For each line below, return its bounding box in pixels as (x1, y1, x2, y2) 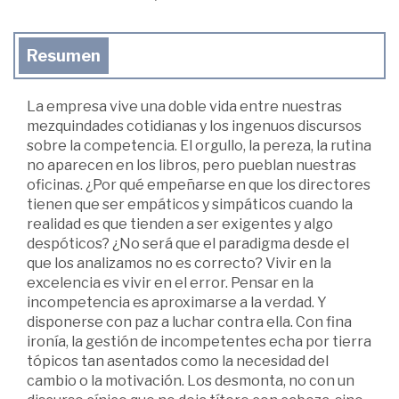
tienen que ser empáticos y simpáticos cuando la (27, 196, 353, 213)
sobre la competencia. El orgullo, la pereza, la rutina (27, 137, 371, 154)
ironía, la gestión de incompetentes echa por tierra (27, 333, 371, 350)
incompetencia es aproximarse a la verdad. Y (27, 294, 327, 311)
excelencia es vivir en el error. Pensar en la (27, 274, 313, 291)
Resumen (27, 46, 101, 65)
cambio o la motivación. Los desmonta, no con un (27, 372, 354, 389)
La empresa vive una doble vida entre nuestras (27, 98, 342, 115)
